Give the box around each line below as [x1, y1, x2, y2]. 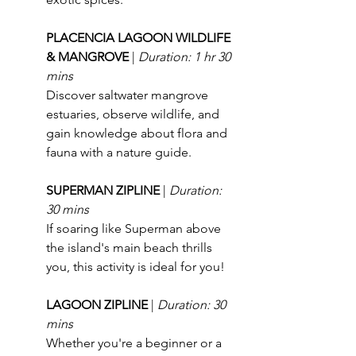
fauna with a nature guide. [46, 144, 192, 160]
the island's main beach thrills [46, 239, 215, 255]
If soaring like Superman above [46, 220, 224, 236]
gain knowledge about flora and [46, 125, 230, 141]
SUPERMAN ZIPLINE [46, 182, 163, 198]
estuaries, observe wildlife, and [46, 106, 222, 122]
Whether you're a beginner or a [46, 335, 225, 350]
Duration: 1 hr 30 [138, 48, 234, 64]
